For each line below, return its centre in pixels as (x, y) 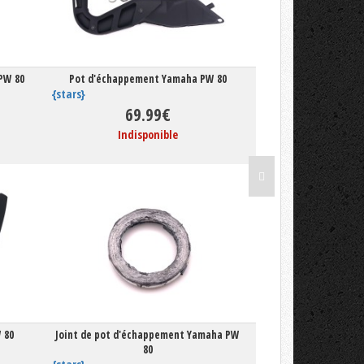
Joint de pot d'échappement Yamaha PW (148, 335)
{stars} (69, 94)
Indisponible (147, 135)
